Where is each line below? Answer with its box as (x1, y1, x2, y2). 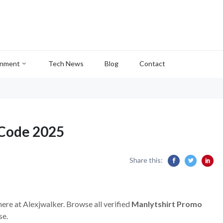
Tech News (48, 59, 84, 68)
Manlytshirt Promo (131, 199, 202, 209)
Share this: (129, 156, 163, 164)
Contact (139, 59, 165, 68)
